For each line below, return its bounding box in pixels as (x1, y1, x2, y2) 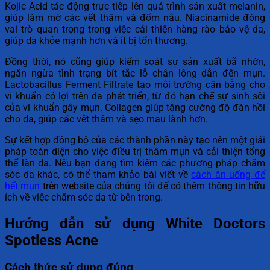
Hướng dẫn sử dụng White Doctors (5, 215, 265, 233)
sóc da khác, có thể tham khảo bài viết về (5, 169, 192, 181)
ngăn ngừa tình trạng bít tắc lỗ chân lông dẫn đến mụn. (5, 67, 265, 80)
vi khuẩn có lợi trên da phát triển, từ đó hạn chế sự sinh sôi (5, 90, 265, 102)
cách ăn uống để (191, 169, 266, 181)
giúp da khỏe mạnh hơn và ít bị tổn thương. (5, 35, 188, 47)
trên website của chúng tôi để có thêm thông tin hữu (40, 180, 265, 192)
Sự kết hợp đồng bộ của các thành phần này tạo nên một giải (5, 134, 265, 146)
